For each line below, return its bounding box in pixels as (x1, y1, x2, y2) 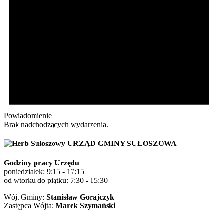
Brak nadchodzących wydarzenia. (4, 120, 108, 129)
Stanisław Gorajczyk (46, 192, 114, 201)
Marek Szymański (55, 201, 115, 210)
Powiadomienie (4, 111, 52, 120)
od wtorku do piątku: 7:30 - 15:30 (4, 176, 108, 184)
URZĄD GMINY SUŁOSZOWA (65, 139, 177, 148)
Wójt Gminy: (4, 192, 46, 201)
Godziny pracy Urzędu (4, 158, 79, 167)
